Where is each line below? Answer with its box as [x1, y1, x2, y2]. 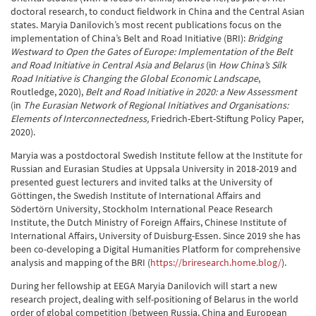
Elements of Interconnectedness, [11, 112, 151, 125]
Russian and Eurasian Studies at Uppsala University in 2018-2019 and [11, 162, 297, 175]
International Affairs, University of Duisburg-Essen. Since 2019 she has [11, 229, 300, 242]
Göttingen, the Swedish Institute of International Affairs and [11, 189, 261, 202]
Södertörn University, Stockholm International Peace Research [11, 202, 273, 215]
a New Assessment [219, 85, 297, 98]
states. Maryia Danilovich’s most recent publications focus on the [11, 18, 281, 31]
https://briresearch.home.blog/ [150, 256, 281, 269]
